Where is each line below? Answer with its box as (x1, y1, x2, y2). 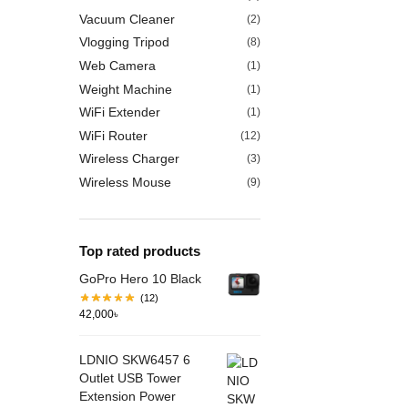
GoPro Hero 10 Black (79, 271, 201, 287)
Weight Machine (79, 81, 172, 97)
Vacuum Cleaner (79, 11, 175, 26)
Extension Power (79, 388, 176, 403)
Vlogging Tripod (79, 35, 169, 50)
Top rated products (79, 242, 200, 259)
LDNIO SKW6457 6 (79, 352, 190, 367)
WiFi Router (79, 127, 148, 143)
